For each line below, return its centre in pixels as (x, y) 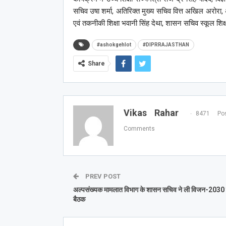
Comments (139, 128)
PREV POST (102, 176)
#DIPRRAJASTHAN (166, 44)
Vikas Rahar (151, 112)
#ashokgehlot (114, 44)
